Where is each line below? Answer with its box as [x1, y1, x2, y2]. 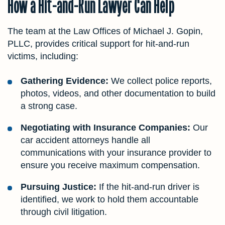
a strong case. [21, 101, 77, 111]
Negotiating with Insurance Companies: [21, 123, 190, 133]
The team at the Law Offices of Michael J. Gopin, [8, 26, 203, 37]
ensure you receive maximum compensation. [21, 160, 200, 171]
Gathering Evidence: [21, 76, 108, 86]
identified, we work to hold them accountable [21, 194, 198, 205]
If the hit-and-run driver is [96, 182, 199, 192]
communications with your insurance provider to [21, 148, 211, 158]
